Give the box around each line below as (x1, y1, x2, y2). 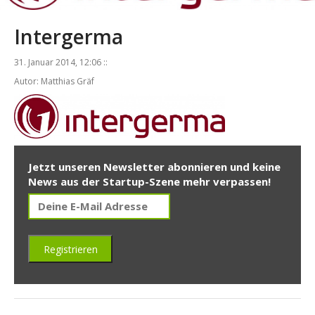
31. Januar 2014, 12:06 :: (14, 56, 108, 69)
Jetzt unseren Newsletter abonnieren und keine (28, 160, 281, 174)
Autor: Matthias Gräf (14, 75, 94, 88)
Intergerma (14, 23, 123, 51)
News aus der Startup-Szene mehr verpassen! (28, 174, 271, 189)
